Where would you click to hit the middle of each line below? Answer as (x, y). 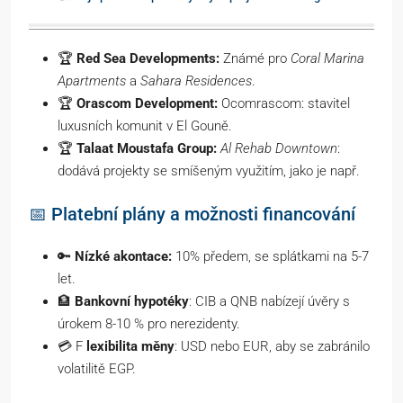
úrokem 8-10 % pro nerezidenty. (149, 323)
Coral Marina (327, 58)
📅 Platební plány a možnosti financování (192, 214)
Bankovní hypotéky (132, 301)
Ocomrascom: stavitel (284, 103)
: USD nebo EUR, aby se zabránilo (272, 346)
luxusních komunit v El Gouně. (145, 125)
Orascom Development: (147, 103)
